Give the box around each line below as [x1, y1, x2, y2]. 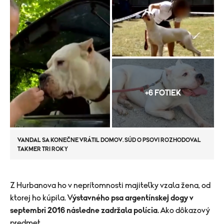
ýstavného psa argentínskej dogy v [72, 193, 193, 202]
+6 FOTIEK [145, 88, 181, 97]
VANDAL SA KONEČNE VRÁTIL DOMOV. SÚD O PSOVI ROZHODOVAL [17, 136, 201, 143]
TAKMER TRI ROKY [17, 145, 68, 152]
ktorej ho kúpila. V [10, 193, 72, 202]
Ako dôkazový [159, 206, 210, 214]
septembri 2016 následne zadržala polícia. [10, 206, 159, 214]
